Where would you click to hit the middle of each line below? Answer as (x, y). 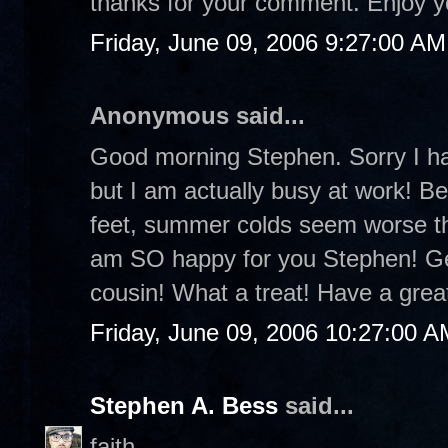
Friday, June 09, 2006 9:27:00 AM (268, 42)
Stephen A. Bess (184, 405)
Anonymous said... (197, 115)
